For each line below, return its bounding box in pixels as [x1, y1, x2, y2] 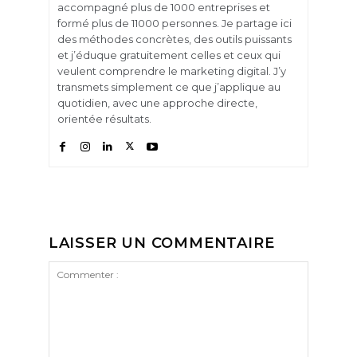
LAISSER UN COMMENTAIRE [48, 233, 275, 252]
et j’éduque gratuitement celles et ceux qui [57, 48, 280, 61]
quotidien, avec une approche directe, [57, 96, 257, 109]
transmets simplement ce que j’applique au [57, 80, 280, 93]
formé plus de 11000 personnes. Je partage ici [57, 16, 292, 29]
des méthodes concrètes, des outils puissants [57, 32, 292, 45]
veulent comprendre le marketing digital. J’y [57, 64, 286, 77]
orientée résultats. [57, 112, 151, 125]
